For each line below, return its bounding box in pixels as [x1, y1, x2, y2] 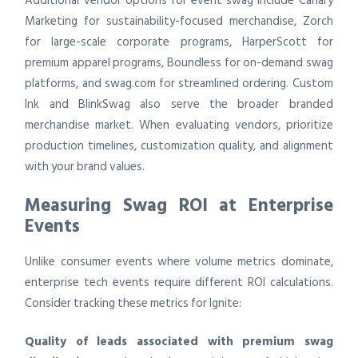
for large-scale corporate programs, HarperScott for [25, 31, 333, 52]
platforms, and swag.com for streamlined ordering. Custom [25, 73, 333, 93]
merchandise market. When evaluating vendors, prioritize [25, 114, 333, 135]
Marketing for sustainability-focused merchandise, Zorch [25, 10, 333, 31]
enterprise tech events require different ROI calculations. [25, 272, 333, 292]
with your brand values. [25, 156, 145, 177]
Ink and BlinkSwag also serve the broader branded [25, 93, 333, 114]
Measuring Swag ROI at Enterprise [25, 191, 333, 221]
